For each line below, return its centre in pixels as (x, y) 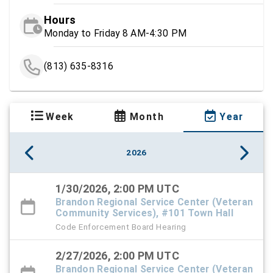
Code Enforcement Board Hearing (121, 227)
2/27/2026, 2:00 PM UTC (117, 256)
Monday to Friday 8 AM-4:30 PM (115, 34)
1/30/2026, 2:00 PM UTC (117, 189)
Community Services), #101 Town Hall (144, 213)
